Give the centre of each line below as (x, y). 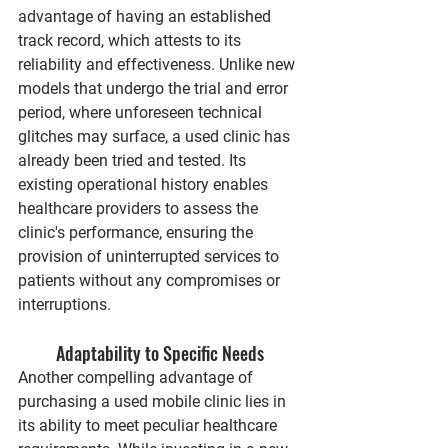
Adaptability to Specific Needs (160, 353)
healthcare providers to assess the (140, 208)
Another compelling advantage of (137, 377)
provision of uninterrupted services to (150, 256)
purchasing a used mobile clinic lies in (154, 401)
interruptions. (64, 304)
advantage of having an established (146, 16)
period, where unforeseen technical (142, 112)
